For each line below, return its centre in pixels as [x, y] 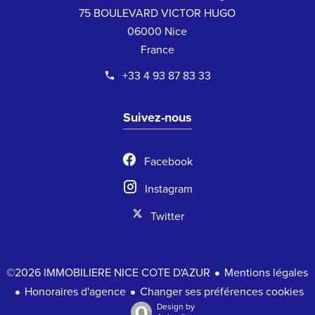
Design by [176, 307]
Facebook [169, 162]
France [157, 50]
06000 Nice [157, 32]
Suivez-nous [157, 118]
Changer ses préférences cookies [222, 292]
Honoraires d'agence [76, 292]
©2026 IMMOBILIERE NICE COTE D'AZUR [109, 273]
